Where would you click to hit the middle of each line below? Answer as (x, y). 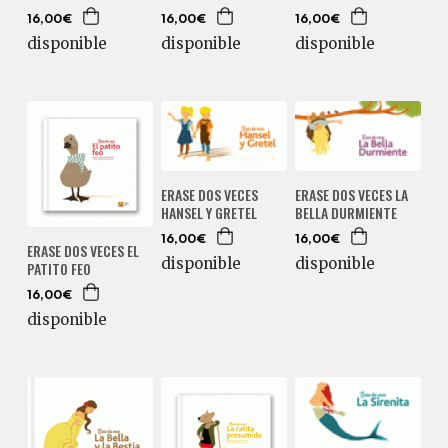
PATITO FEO (58, 268)
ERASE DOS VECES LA (351, 195)
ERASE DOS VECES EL (82, 250)
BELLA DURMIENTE (345, 213)
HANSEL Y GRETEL (208, 213)
